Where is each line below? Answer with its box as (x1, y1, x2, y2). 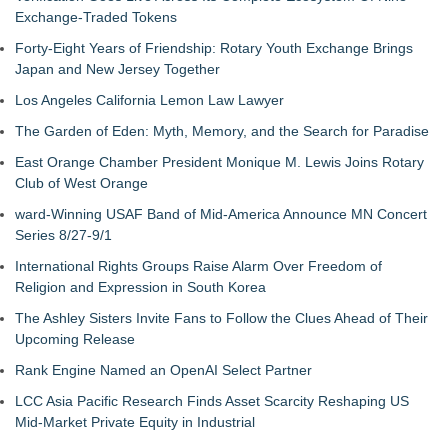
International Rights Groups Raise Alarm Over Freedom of (15, 258, 382, 274)
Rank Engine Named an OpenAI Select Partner (15, 362, 312, 378)
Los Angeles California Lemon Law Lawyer (15, 92, 284, 108)
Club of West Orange (15, 175, 148, 191)
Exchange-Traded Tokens (15, 9, 177, 25)
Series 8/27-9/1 (15, 227, 112, 243)
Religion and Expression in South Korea (15, 279, 266, 295)
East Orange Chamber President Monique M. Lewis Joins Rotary (15, 154, 424, 170)
